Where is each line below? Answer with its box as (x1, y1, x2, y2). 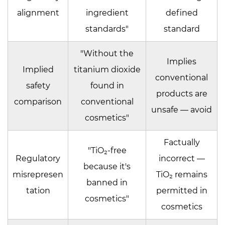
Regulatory (16, 153, 60, 163)
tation (26, 185, 50, 195)
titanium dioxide (73, 64, 141, 74)
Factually (163, 137, 200, 147)
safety (26, 80, 50, 90)
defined (165, 8, 198, 18)
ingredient (85, 8, 129, 18)
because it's (83, 161, 131, 171)
